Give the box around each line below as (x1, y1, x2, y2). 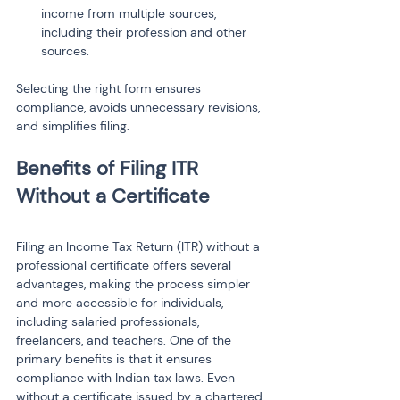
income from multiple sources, (41, 5, 220, 21)
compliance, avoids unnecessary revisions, (16, 99, 263, 115)
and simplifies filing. (16, 118, 129, 134)
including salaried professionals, (16, 313, 203, 329)
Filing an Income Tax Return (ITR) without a (16, 238, 263, 254)
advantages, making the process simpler (16, 276, 254, 292)
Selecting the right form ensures (16, 80, 204, 96)
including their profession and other (41, 24, 250, 40)
